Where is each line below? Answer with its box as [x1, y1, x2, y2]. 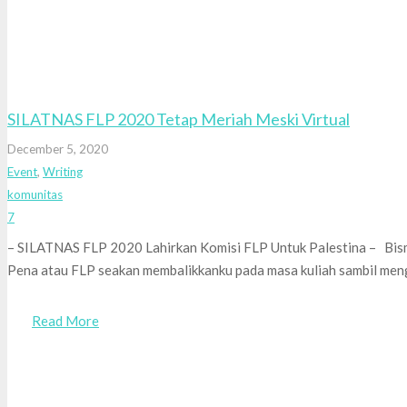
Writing [43, 164, 83, 180]
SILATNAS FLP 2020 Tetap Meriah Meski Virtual [7, 108, 350, 129]
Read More [32, 313, 99, 330]
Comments [14, 209, 72, 224]
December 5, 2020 [7, 142, 108, 157]
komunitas [7, 187, 63, 203]
